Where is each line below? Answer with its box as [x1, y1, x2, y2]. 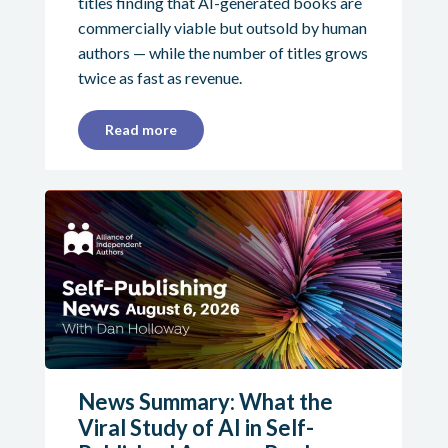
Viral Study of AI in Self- [77, 413, 314, 441]
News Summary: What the [77, 387, 333, 415]
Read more [104, 121, 177, 139]
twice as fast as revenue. [77, 68, 242, 88]
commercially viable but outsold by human [77, 18, 367, 38]
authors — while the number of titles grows [77, 43, 368, 63]
